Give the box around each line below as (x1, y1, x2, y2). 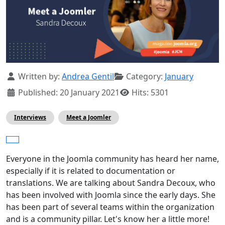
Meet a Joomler (66, 113, 111, 122)
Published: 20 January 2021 (18, 87, 120, 98)
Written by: (16, 71, 62, 82)
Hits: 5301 (132, 87, 169, 98)
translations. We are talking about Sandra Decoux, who (6, 177, 215, 189)
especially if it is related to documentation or (6, 165, 175, 177)
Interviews (14, 113, 46, 122)
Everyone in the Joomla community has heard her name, (6, 153, 219, 165)
